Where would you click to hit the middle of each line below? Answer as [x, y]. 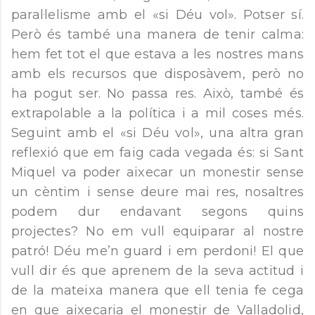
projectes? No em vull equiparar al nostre [157, 232]
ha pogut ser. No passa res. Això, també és [157, 94]
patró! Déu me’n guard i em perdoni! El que [157, 251]
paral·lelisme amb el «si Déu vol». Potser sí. [157, 15]
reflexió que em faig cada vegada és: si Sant [157, 153]
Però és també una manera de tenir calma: [157, 35]
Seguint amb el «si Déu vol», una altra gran [157, 133]
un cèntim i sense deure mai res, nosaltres [157, 192]
